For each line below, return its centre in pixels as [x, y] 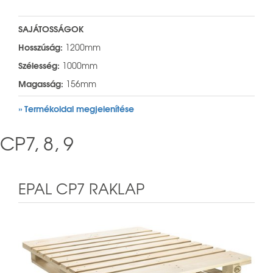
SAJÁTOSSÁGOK [51, 29]
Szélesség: [39, 66]
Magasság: [41, 84]
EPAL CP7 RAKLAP [81, 189]
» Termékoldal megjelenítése [76, 109]
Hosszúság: [41, 47]
